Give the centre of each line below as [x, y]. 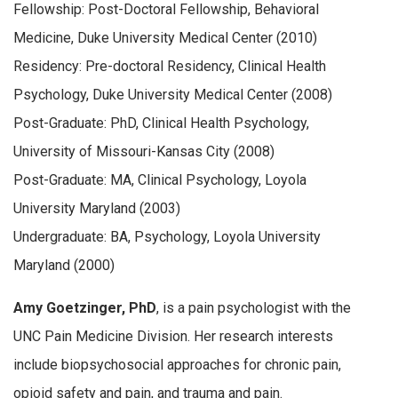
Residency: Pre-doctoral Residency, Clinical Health [170, 67]
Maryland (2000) [64, 266]
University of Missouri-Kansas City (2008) [144, 152]
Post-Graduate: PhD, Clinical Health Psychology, [161, 123]
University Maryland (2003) [97, 209]
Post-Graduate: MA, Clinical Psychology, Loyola [160, 180]
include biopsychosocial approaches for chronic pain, [177, 364]
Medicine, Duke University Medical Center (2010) [165, 38]
